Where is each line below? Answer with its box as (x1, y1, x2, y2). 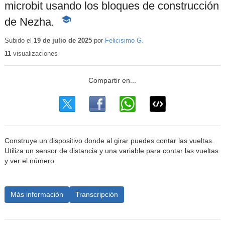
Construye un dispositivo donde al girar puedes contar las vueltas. (4, 137, 214, 145)
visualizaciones (11, 50, 58, 57)
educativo (60, 36, 91, 45)
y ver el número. (4, 157, 56, 165)
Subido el (4, 36, 34, 44)
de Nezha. (4, 15, 57, 28)
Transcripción (75, 190, 118, 198)
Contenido (60, 26, 93, 35)
